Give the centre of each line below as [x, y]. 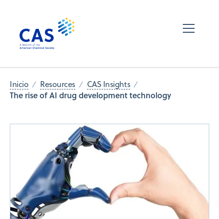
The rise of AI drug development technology [90, 95]
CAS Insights [109, 84]
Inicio [19, 84]
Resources [58, 84]
